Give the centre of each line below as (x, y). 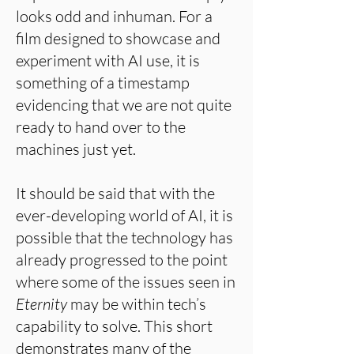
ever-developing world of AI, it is (124, 215)
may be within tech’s (138, 304)
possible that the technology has (124, 237)
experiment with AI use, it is (108, 60)
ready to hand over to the (101, 127)
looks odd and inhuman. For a (114, 16)
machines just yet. (76, 149)
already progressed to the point (122, 260)
